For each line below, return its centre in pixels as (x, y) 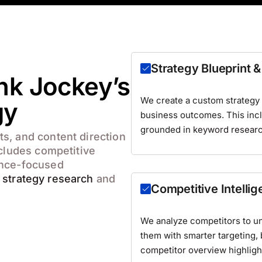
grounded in (167, 130)
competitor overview (183, 250)
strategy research (48, 179)
